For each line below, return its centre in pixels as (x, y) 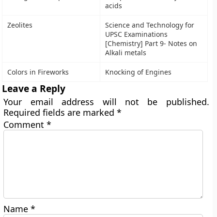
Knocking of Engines (139, 72)
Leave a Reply (34, 88)
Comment (25, 124)
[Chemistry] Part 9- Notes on (151, 43)
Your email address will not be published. (106, 102)
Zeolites (20, 25)
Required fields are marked (60, 112)
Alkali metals (126, 53)
